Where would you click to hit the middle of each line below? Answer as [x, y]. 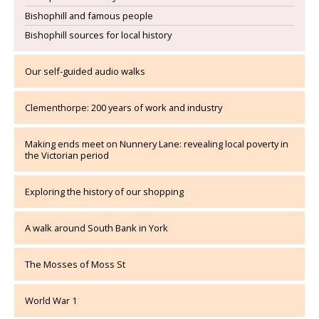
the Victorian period [67, 155]
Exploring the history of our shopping [104, 192]
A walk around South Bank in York [96, 228]
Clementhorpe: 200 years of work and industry [124, 108]
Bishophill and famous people [89, 16]
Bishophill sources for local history [98, 35]
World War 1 [51, 300]
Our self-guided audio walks [85, 71]
